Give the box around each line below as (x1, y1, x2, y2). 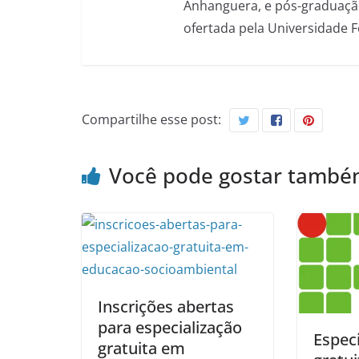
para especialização (98, 316, 242, 338)
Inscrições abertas (98, 295, 234, 317)
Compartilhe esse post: (82, 110, 221, 128)
